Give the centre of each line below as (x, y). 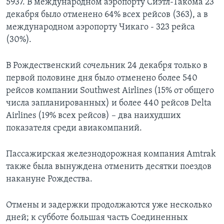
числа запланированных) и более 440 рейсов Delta (109, 103)
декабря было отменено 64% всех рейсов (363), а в (107, 15)
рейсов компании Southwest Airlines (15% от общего (110, 91)
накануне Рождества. (49, 179)
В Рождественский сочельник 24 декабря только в (107, 66)
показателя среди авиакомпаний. (74, 128)
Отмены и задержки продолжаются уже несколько (109, 205)
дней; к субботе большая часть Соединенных (97, 218)
